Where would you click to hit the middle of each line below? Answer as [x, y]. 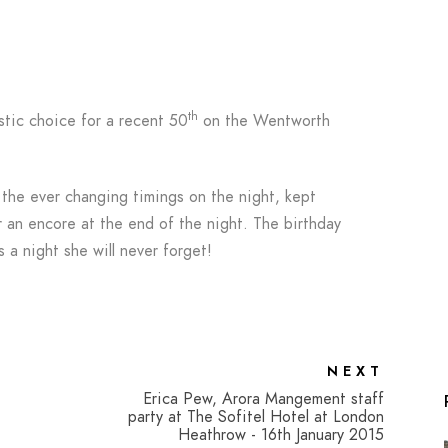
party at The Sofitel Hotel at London [256, 417]
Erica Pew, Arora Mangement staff [263, 399]
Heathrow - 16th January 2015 [281, 435]
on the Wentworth [264, 121]
